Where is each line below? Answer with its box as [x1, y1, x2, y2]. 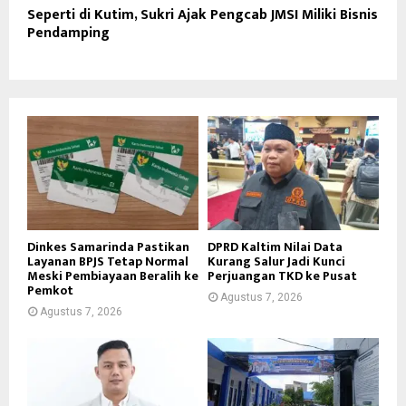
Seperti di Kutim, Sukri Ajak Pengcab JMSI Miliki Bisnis [27, 2, 378, 27]
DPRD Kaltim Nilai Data [208, 236, 343, 257]
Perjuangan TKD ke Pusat [208, 265, 357, 286]
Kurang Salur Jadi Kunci [208, 250, 345, 272]
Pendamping [27, 20, 110, 45]
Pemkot [27, 279, 73, 301]
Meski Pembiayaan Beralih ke [27, 265, 198, 286]
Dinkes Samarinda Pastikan [27, 236, 189, 257]
